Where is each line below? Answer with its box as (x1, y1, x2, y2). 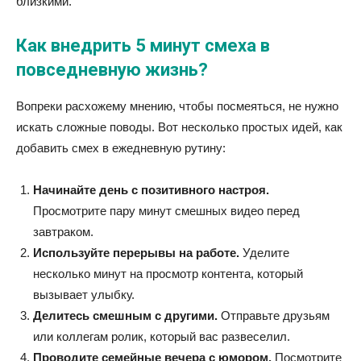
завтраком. (33, 225, 93, 239)
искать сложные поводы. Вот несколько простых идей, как (16, 120, 342, 134)
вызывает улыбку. (33, 288, 135, 301)
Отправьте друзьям (218, 309, 330, 322)
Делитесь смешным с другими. (33, 309, 218, 322)
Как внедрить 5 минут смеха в (16, 35, 270, 56)
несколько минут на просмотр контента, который (33, 267, 303, 280)
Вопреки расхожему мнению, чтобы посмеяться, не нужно (16, 99, 338, 113)
